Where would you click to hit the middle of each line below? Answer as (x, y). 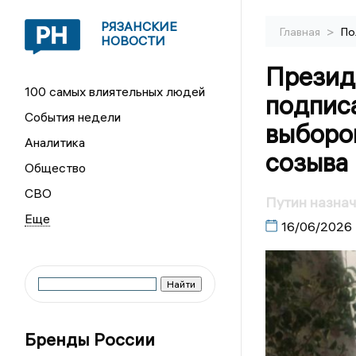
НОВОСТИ (133, 41)
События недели (73, 117)
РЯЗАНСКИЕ (139, 26)
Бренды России (90, 339)
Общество (56, 168)
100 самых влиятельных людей (115, 91)
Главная (301, 32)
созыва (306, 163)
